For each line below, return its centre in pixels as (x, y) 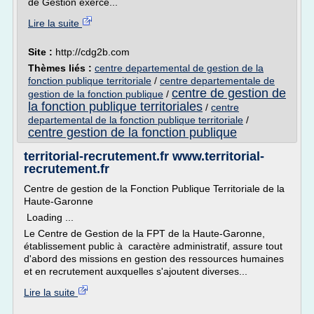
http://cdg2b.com (93, 52)
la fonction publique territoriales (115, 107)
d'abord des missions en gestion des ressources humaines (154, 259)
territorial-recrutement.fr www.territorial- (144, 156)
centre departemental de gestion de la (179, 68)
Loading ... (49, 217)
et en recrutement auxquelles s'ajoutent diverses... (136, 271)
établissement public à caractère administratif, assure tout (153, 246)
